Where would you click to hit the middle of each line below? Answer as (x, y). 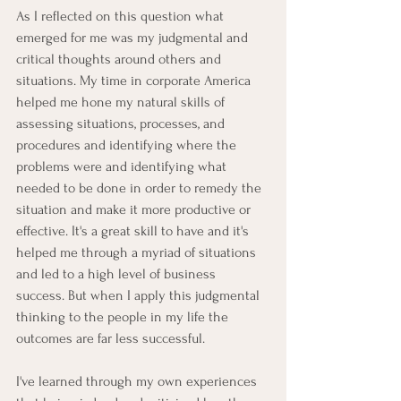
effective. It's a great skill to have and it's (134, 231)
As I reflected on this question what (122, 17)
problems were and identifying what (123, 167)
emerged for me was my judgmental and (134, 38)
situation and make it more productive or (135, 210)
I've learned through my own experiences (138, 382)
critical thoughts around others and (120, 60)
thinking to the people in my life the (124, 317)
